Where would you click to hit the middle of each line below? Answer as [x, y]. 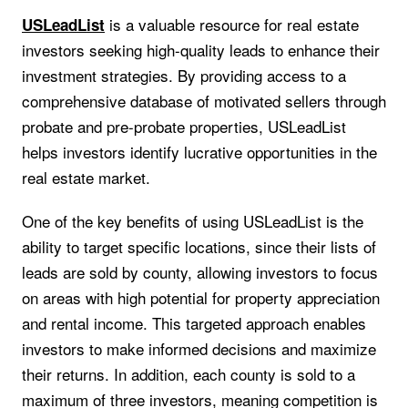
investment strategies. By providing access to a [184, 75]
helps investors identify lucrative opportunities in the [199, 151]
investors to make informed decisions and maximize [199, 349]
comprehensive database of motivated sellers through [204, 100]
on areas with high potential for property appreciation [201, 298]
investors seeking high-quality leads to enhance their [201, 49]
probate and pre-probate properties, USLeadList [184, 126]
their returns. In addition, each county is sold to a [189, 374]
